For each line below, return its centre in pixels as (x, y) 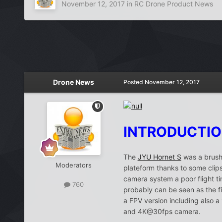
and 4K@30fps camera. (162, 212)
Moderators (74, 165)
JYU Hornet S (159, 157)
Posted (134, 82)
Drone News (74, 82)
